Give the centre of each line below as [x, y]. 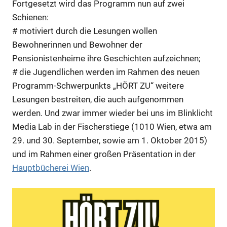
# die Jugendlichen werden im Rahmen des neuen [106, 72]
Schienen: [30, 17]
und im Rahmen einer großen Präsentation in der [104, 154]
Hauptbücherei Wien [51, 168]
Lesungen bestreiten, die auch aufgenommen [98, 100]
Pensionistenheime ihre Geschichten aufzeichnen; [106, 59]
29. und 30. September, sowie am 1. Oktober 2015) [110, 141]
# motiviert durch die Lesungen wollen [85, 31]
